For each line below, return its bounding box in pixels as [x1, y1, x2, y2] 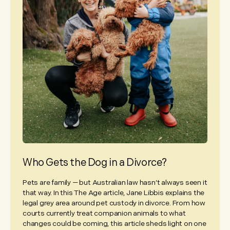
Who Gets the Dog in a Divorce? [23, 157, 167, 169]
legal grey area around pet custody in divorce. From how [23, 199, 205, 208]
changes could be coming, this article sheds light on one [23, 219, 206, 228]
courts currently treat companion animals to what [23, 209, 186, 218]
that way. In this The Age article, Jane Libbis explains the [23, 188, 205, 198]
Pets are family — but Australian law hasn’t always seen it [23, 178, 207, 187]
